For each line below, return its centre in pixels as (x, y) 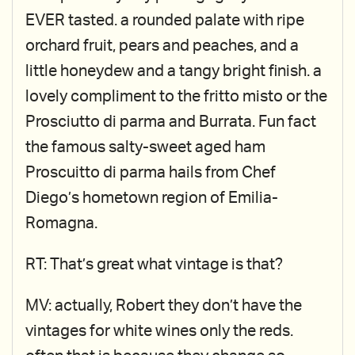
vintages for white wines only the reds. (159, 331)
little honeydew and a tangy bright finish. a (174, 71)
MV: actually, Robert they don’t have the (164, 306)
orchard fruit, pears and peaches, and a (162, 46)
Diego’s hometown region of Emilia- (152, 198)
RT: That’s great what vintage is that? (154, 265)
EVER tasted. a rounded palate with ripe (165, 21)
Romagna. (61, 223)
